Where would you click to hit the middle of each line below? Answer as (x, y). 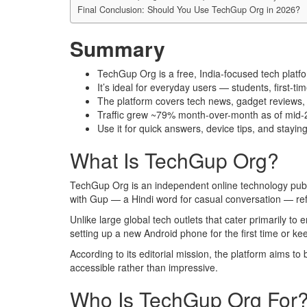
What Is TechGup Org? (174, 160)
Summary (118, 49)
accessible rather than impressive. (144, 268)
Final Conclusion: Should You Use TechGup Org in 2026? (189, 9)
